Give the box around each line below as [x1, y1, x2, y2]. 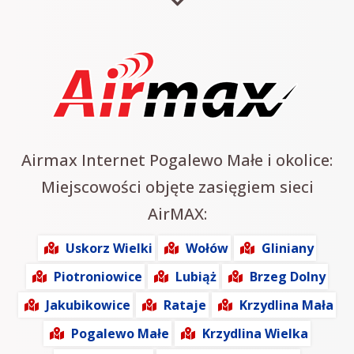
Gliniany [262, 239, 314, 258]
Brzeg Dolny [250, 268, 326, 286]
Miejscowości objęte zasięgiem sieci [40, 176, 314, 198]
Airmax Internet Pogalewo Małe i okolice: [21, 149, 333, 171]
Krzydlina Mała [239, 296, 333, 314]
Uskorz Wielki [66, 239, 153, 258]
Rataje [164, 296, 206, 314]
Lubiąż [175, 268, 217, 286]
